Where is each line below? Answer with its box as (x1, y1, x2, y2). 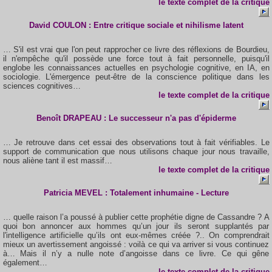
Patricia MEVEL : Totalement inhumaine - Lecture (43, 188, 229, 197)
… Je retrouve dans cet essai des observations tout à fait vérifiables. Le (2, 138, 270, 147)
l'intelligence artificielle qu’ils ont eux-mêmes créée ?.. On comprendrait (2, 231, 270, 240)
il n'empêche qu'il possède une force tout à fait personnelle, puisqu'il (2, 54, 270, 63)
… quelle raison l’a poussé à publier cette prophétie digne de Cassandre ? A (2, 212, 270, 222)
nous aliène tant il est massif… (2, 156, 112, 165)
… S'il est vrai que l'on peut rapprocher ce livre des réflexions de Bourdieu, (2, 45, 270, 54)
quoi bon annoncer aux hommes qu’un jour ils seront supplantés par (2, 222, 270, 231)
